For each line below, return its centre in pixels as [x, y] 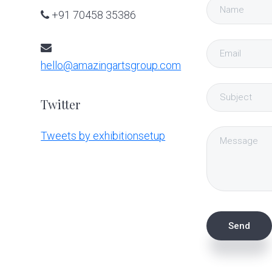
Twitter [61, 104]
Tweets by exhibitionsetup [103, 135]
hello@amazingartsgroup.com [111, 65]
